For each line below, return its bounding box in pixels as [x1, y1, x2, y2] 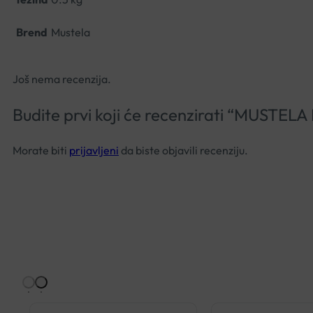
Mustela [51, 25, 90, 40]
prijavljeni [69, 143, 119, 158]
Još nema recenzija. [13, 72, 111, 87]
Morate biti [13, 143, 69, 158]
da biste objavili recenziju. [119, 143, 248, 158]
